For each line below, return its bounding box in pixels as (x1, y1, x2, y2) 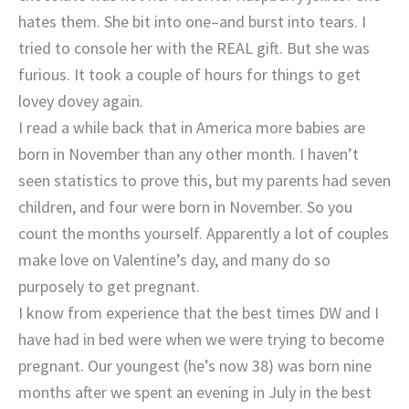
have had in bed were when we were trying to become (18, 328, 384, 350)
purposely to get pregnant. (18, 275, 200, 297)
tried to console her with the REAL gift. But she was (18, 37, 370, 58)
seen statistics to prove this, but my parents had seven (18, 169, 391, 191)
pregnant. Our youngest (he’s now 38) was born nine (18, 354, 372, 376)
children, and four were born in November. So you (18, 195, 352, 217)
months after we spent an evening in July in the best (18, 381, 372, 403)
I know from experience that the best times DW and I (18, 301, 379, 323)
